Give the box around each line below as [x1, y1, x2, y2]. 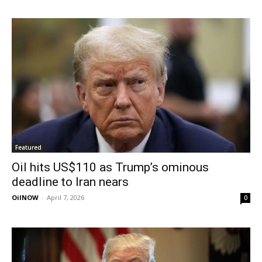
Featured [15, 143, 42, 151]
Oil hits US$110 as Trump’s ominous [12, 160, 209, 174]
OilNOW [12, 192, 39, 202]
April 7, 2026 [47, 192, 84, 202]
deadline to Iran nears [12, 174, 129, 189]
